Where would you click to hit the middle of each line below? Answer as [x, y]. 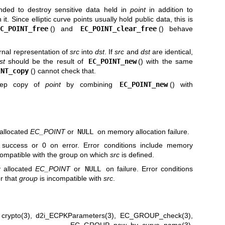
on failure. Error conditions [148, 168]
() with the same [166, 62]
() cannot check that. [63, 71]
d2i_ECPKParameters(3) [75, 216]
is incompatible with [70, 178]
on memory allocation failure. [142, 131]
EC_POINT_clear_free [119, 28]
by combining [89, 85]
